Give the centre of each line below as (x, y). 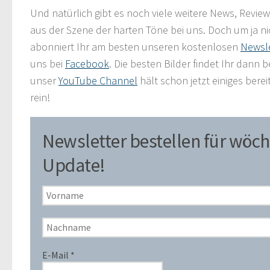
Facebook (87, 64)
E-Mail (56, 255)
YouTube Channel (98, 80)
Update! (74, 165)
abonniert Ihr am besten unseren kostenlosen (135, 47)
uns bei (48, 64)
